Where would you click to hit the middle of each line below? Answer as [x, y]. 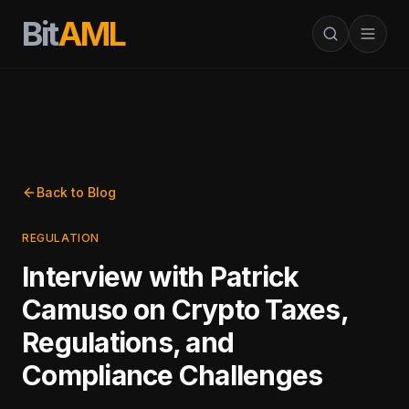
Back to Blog [76, 192]
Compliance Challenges [173, 375]
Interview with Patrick [161, 277]
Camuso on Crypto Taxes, [185, 309]
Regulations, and [128, 342]
